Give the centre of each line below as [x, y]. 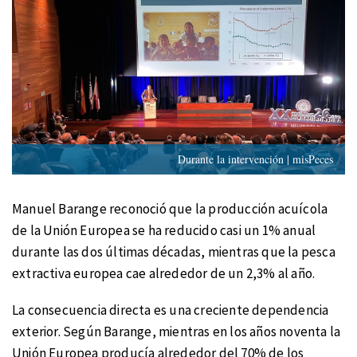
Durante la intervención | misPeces [255, 159]
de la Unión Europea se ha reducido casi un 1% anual [164, 230]
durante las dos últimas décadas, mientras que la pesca [174, 251]
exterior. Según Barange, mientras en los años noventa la [177, 332]
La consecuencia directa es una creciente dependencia [171, 310]
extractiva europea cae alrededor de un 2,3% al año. [164, 273]
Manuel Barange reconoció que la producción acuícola [170, 208]
